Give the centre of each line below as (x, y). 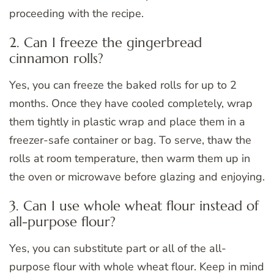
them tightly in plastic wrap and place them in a (127, 122)
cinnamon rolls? (56, 59)
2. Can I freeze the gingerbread (106, 43)
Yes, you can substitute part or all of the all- (118, 248)
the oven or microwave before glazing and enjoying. (137, 177)
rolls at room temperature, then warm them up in (130, 158)
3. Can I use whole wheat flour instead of (134, 206)
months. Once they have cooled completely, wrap (131, 103)
